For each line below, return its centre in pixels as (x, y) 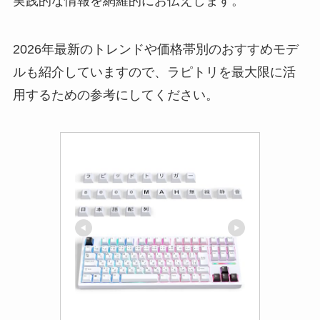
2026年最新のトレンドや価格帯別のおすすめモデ (155, 49)
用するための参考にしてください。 (115, 95)
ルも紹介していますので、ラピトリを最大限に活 (154, 72)
